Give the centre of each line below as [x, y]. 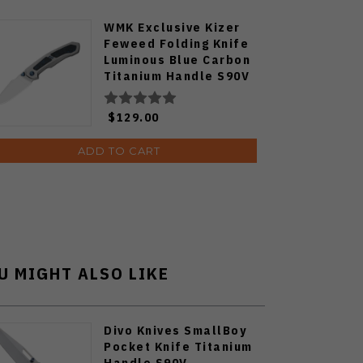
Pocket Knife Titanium [178, 347]
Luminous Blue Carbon [177, 60]
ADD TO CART [119, 151]
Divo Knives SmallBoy [175, 331]
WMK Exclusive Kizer [172, 28]
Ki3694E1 [133, 92]
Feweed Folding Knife [176, 44]
